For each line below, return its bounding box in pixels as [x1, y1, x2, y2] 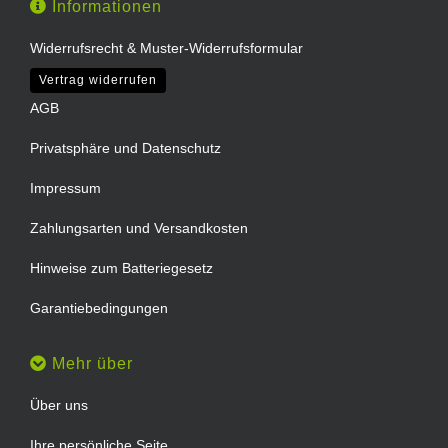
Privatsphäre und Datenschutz [30, 139, 221, 156]
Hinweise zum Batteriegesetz [30, 259, 213, 276]
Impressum [30, 179, 101, 196]
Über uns [30, 396, 88, 413]
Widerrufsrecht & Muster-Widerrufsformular [30, 39, 303, 56]
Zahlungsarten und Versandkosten [30, 219, 248, 236]
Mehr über [47, 354, 133, 372]
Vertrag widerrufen [39, 72, 157, 87]
